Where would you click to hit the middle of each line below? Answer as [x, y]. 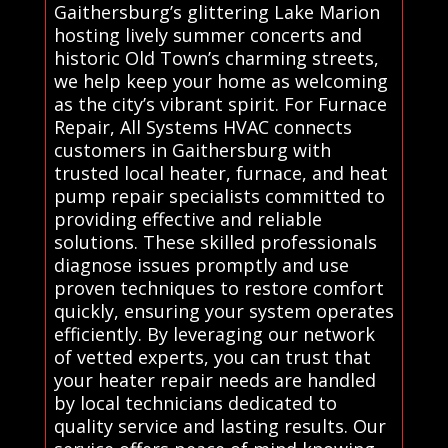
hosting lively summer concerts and [207, 34]
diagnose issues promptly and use [201, 264]
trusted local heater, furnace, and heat [220, 172]
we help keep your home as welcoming [220, 80]
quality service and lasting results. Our [219, 425]
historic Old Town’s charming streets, [216, 57]
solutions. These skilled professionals [215, 241]
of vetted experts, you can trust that [212, 356]
